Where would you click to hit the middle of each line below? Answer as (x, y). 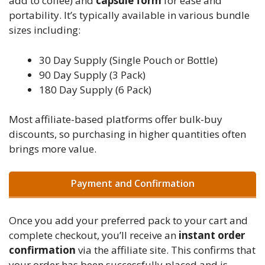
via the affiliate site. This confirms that (166, 250)
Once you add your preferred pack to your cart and (128, 221)
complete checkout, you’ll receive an (94, 235)
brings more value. (53, 149)
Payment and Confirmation (132, 183)
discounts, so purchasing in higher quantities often (127, 134)
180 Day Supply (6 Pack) (95, 89)
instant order (212, 235)
